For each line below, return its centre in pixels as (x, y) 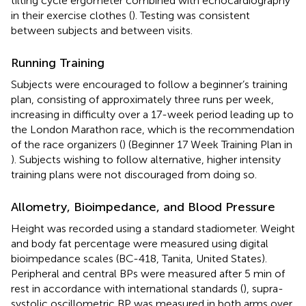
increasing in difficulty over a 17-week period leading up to (152, 114)
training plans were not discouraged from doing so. (134, 174)
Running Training (58, 62)
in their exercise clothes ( (71, 15)
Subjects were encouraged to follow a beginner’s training (149, 84)
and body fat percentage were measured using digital (140, 243)
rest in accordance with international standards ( (127, 288)
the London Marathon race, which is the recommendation (153, 129)
